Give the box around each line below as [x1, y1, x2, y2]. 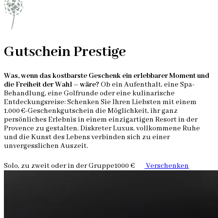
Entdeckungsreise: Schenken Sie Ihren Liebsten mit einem [4, 98, 197, 107]
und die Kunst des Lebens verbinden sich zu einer [4, 133, 170, 142]
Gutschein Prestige [4, 42, 126, 61]
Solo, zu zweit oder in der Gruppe [4, 162, 114, 171]
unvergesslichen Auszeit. [4, 142, 88, 151]
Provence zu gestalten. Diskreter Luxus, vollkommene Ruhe [4, 124, 200, 133]
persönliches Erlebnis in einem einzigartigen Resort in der [4, 115, 198, 125]
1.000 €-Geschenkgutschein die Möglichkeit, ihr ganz [4, 107, 178, 116]
